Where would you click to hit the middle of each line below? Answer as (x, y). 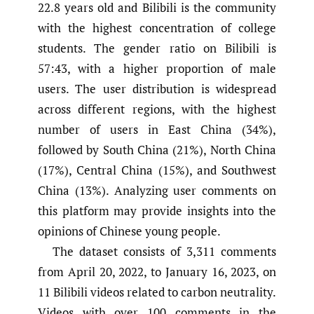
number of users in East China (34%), (157, 130)
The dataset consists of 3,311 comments (164, 252)
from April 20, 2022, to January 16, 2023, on (157, 272)
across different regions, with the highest (157, 109)
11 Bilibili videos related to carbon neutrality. (157, 292)
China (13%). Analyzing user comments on (157, 191)
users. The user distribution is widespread (157, 89)
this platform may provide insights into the (157, 211)
